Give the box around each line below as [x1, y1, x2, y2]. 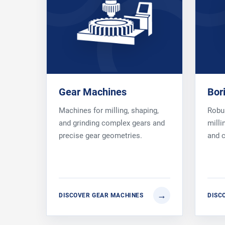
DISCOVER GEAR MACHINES [59, 191, 144, 199]
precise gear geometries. [59, 131, 142, 140]
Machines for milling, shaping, [59, 105, 159, 115]
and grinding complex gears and [59, 118, 165, 128]
